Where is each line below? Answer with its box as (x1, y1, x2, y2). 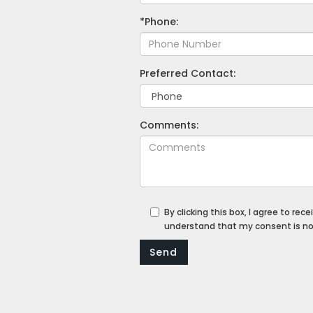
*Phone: (139, 15, 178, 29)
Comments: (139, 118, 198, 132)
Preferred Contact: (139, 66, 235, 80)
